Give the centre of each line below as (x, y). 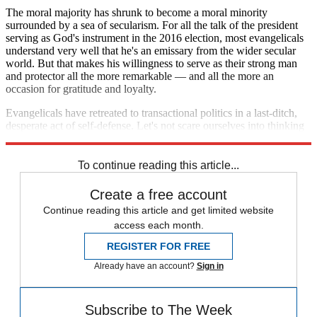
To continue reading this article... (158, 165)
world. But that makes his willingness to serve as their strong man (151, 63)
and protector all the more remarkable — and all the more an (140, 76)
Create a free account (158, 194)
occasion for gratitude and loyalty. (81, 88)
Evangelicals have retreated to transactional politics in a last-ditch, (151, 113)
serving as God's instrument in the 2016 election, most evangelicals (155, 38)
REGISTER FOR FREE (158, 246)
